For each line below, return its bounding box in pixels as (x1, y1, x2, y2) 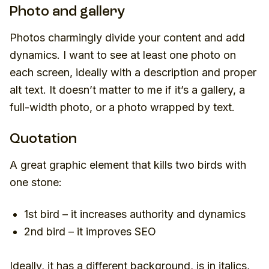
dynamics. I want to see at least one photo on (10, 48, 236, 61)
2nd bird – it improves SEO (24, 225, 156, 238)
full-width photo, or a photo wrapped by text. (10, 100, 235, 113)
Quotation (10, 132, 77, 147)
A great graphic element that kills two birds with (10, 158, 246, 171)
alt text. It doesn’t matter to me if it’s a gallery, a (10, 83, 245, 96)
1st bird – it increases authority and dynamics (24, 207, 246, 220)
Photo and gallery (10, 5, 125, 19)
